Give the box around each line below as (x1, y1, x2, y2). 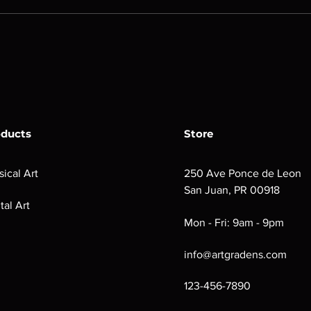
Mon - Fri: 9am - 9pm (184, 217, 284, 228)
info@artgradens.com (184, 249, 287, 260)
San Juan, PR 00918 (184, 184, 280, 196)
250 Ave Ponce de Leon (184, 167, 304, 179)
